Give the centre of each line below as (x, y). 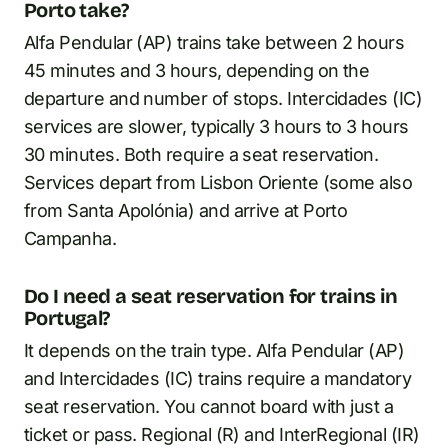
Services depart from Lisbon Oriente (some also (218, 182)
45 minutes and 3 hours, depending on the (197, 70)
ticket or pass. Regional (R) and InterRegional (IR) (222, 434)
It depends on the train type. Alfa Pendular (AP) (214, 350)
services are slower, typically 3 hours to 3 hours (216, 126)
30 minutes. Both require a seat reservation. (201, 154)
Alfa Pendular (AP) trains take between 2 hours (214, 42)
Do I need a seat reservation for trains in (211, 295)
